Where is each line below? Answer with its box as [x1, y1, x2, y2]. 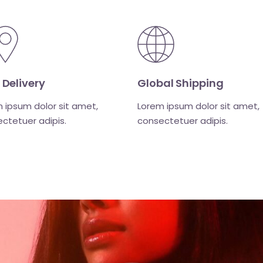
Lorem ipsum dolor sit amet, [137, 100, 259, 113]
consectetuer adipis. [137, 114, 228, 127]
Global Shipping [137, 76, 224, 91]
